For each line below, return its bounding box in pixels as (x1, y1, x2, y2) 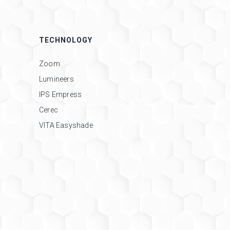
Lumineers (39, 75, 74, 83)
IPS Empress (39, 90, 82, 99)
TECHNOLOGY (39, 36, 92, 44)
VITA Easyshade (39, 121, 93, 129)
